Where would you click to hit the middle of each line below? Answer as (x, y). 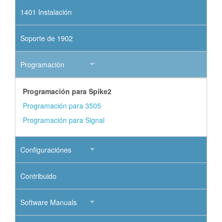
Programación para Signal (64, 120)
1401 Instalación (46, 12)
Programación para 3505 (62, 105)
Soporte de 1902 (47, 38)
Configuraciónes (46, 149)
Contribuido (38, 176)
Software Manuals (49, 202)
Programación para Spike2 (67, 91)
